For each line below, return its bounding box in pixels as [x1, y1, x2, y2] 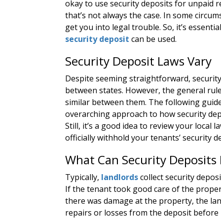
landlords [101, 172, 138, 183]
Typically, [65, 172, 101, 183]
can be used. [129, 34, 177, 45]
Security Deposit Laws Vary [65, 53, 212, 70]
